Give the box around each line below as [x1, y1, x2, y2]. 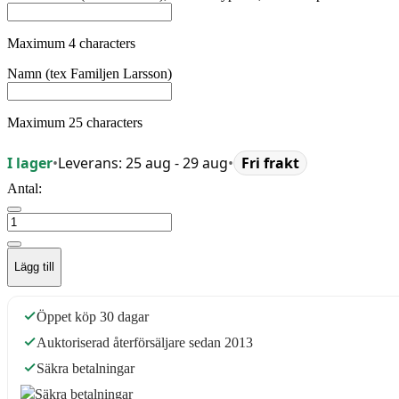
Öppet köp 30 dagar [37, 308, 149, 324]
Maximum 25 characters [7, 114, 142, 130]
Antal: [7, 180, 42, 196]
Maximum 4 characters [7, 35, 135, 51]
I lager [7, 152, 53, 173]
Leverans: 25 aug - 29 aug [58, 152, 228, 173]
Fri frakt [241, 152, 299, 173]
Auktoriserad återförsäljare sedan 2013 [37, 334, 253, 350]
